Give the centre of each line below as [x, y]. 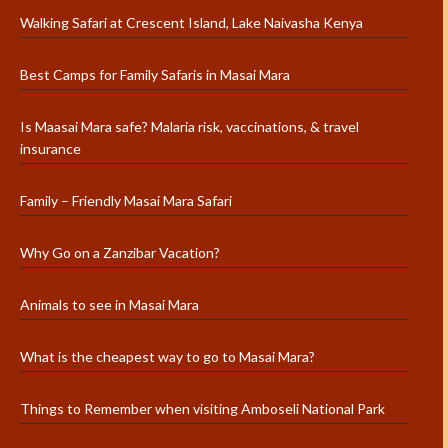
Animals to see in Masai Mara [109, 305]
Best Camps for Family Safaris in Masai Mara [155, 75]
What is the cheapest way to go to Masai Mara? [167, 357]
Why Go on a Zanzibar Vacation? [120, 253]
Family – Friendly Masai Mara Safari [126, 201]
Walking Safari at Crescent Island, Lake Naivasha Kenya [191, 23]
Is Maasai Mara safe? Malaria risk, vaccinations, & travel [189, 127]
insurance [50, 149]
